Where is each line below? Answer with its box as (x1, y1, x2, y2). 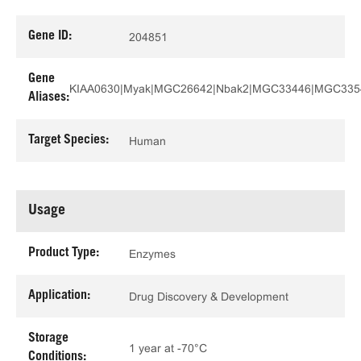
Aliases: (28, 91, 69, 104)
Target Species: (28, 134, 109, 147)
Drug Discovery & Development (129, 289, 288, 303)
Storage (28, 332, 68, 345)
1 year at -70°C (129, 342, 207, 355)
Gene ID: (28, 30, 72, 43)
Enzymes (129, 247, 176, 260)
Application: (28, 289, 90, 302)
